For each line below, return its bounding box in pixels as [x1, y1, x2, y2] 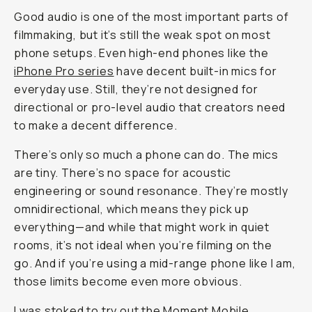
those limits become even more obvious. [14, 274, 242, 289]
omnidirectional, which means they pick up [14, 201, 249, 217]
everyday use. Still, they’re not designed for [14, 81, 258, 97]
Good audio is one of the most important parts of [14, 9, 289, 24]
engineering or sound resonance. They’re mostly [14, 183, 288, 198]
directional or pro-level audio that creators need [14, 100, 286, 115]
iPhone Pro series [14, 63, 114, 79]
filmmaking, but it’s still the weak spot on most [14, 27, 271, 42]
